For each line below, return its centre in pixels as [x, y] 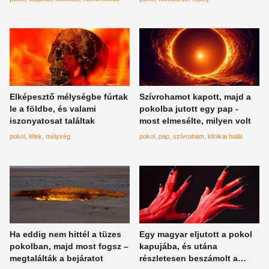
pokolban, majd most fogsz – [69, 246]
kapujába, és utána [178, 246]
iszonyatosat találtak [52, 120]
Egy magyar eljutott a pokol [196, 234]
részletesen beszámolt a [189, 258]
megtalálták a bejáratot [56, 258]
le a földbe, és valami [53, 108]
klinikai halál [225, 136]
